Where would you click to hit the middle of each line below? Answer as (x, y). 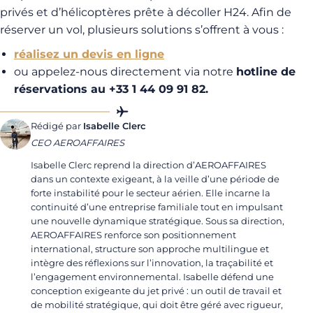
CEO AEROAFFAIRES (78, 143)
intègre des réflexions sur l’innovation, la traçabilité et (152, 263)
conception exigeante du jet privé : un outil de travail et (156, 291)
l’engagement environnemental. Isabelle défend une (152, 277)
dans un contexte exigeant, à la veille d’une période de (155, 179)
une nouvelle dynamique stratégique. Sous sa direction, (158, 221)
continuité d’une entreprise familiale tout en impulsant (157, 207)
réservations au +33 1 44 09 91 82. (111, 89)
